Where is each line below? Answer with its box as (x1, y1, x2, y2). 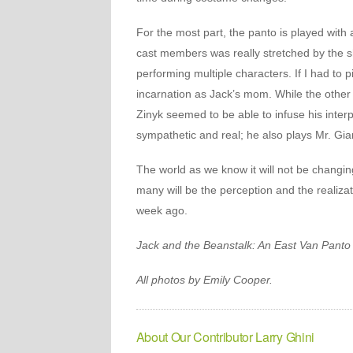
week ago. (136, 204, 188, 217)
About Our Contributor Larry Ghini (136, 328, 314, 346)
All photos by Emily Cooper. (136, 273, 273, 286)
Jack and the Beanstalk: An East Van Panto (136, 239, 351, 251)
